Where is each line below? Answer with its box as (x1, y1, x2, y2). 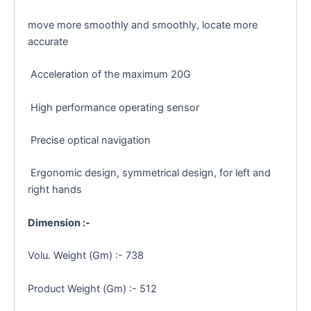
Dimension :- (27, 216, 90, 229)
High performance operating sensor (27, 101, 199, 114)
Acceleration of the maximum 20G (27, 68, 191, 81)
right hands (27, 183, 82, 196)
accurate (27, 35, 68, 48)
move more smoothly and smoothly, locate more (27, 18, 258, 31)
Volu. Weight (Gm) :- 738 (27, 249, 144, 262)
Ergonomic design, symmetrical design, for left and (27, 167, 271, 180)
